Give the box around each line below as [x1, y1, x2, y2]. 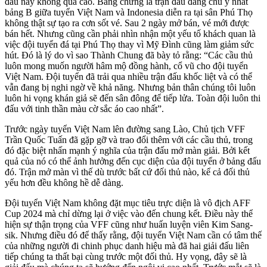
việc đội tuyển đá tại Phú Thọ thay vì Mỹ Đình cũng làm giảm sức [5, 39, 254, 49]
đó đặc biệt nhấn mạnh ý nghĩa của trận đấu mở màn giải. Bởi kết [5, 145, 250, 156]
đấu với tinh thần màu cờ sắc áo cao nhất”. [5, 103, 164, 114]
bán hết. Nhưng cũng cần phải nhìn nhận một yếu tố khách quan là [5, 28, 256, 39]
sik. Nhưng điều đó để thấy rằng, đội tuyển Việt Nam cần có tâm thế [5, 229, 262, 240]
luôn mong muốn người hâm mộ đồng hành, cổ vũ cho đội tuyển [5, 60, 248, 71]
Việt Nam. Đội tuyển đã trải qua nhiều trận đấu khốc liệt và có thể [5, 71, 252, 82]
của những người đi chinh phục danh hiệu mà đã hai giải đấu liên [5, 240, 249, 251]
